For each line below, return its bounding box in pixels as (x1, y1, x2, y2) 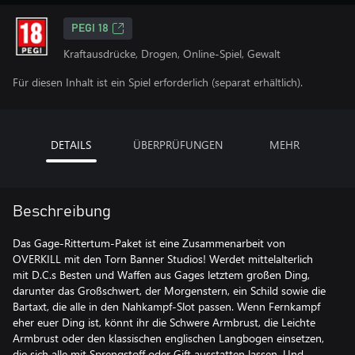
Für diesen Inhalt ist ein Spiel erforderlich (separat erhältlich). (13, 74, 303, 90)
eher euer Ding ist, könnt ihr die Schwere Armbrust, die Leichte (13, 315, 315, 330)
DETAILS (51, 137, 91, 152)
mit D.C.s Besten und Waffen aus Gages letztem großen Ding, (13, 267, 310, 282)
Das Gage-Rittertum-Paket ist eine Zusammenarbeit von (13, 235, 285, 250)
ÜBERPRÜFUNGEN (132, 137, 223, 152)
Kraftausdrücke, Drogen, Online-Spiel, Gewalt (63, 46, 281, 61)
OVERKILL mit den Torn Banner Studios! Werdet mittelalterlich (13, 251, 313, 266)
